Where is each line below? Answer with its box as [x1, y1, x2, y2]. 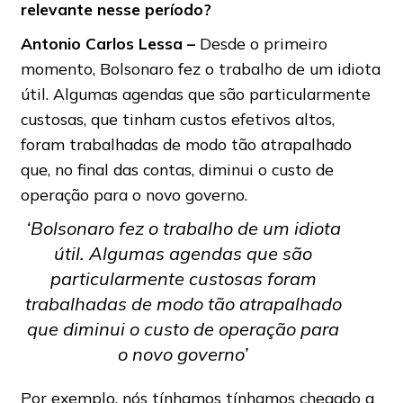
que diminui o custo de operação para [27, 318, 340, 341]
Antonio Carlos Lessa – [20, 33, 200, 54]
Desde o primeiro [199, 33, 327, 54]
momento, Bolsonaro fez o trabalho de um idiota [20, 58, 381, 79]
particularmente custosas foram [49, 267, 317, 291]
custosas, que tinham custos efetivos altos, [20, 109, 335, 130]
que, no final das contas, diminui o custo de [20, 159, 334, 180]
